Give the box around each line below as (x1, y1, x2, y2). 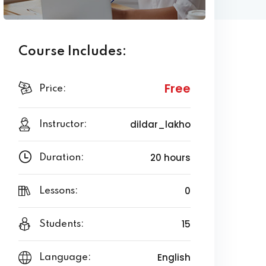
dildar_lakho (130, 118, 191, 131)
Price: (39, 83, 66, 94)
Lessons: (39, 186, 78, 196)
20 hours (150, 151, 191, 164)
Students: (39, 219, 84, 229)
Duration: (39, 153, 84, 163)
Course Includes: (18, 45, 126, 58)
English (157, 251, 191, 264)
